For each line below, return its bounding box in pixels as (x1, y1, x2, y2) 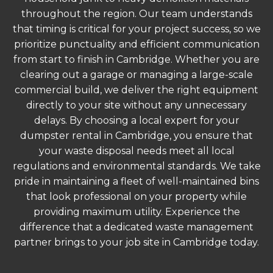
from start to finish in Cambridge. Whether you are (13, 53, 260, 65)
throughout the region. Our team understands (21, 7, 252, 19)
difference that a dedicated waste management (19, 221, 253, 233)
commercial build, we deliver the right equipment (15, 83, 258, 96)
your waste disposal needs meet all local (38, 144, 235, 157)
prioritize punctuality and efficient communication (13, 38, 260, 50)
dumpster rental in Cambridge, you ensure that (20, 129, 253, 141)
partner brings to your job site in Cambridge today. (14, 236, 259, 248)
